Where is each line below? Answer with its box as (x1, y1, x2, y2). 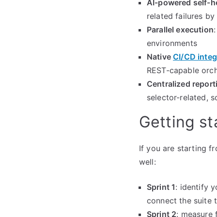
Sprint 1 (147, 182, 176, 192)
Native (147, 52, 173, 62)
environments (147, 38, 197, 48)
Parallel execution (147, 25, 214, 34)
